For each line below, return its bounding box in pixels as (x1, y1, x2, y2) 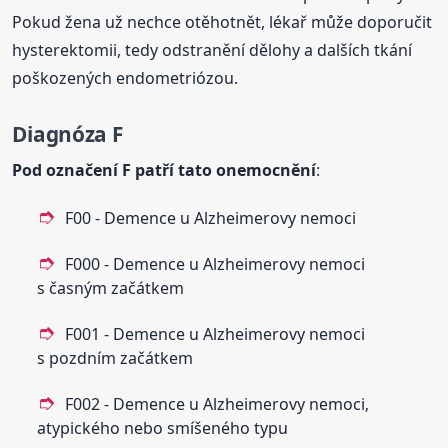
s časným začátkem (37, 276, 185, 299)
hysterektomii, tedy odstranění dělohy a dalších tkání (12, 38, 413, 61)
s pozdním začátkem (37, 346, 194, 369)
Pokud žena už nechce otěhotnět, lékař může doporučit (12, 10, 433, 33)
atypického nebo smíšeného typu (37, 416, 289, 439)
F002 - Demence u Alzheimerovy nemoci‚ (65, 392, 370, 415)
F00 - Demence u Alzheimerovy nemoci (65, 206, 357, 229)
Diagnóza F (12, 119, 123, 148)
